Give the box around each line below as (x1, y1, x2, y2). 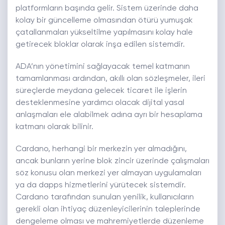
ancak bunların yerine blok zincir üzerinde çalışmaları (16, 157, 209, 166)
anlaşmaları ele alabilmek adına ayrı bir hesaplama (16, 111, 202, 120)
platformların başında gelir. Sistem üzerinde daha (16, 5, 198, 13)
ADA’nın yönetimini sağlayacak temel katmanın (16, 63, 190, 71)
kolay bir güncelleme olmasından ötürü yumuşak (16, 17, 193, 25)
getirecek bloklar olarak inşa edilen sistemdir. (16, 41, 187, 49)
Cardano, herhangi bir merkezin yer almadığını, (16, 145, 187, 154)
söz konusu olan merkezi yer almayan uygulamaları (16, 169, 201, 178)
